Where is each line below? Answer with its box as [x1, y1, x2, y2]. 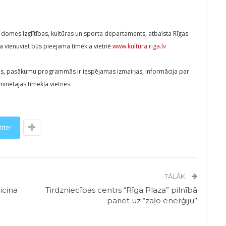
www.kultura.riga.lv [112, 42, 166, 51]
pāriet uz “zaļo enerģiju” [107, 196, 198, 206]
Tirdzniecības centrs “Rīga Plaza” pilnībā [45, 185, 198, 195]
